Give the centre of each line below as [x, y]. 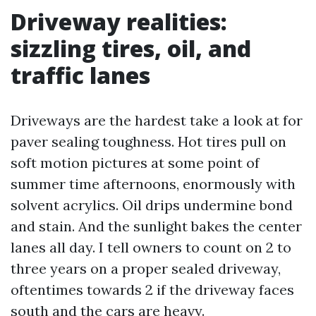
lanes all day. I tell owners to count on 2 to [151, 247]
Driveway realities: [119, 22]
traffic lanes [80, 75]
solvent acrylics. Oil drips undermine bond [152, 205]
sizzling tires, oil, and [131, 48]
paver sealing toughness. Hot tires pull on [148, 141]
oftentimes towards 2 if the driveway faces [152, 290]
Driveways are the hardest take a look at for [157, 120]
